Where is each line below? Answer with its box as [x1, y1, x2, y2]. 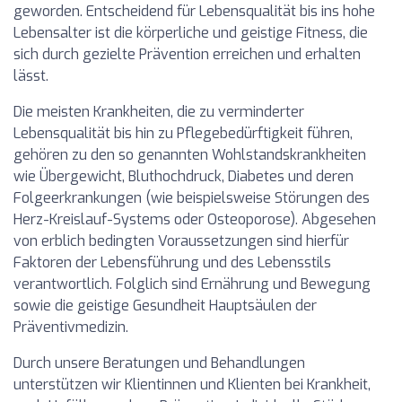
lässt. [13, 66, 48, 85]
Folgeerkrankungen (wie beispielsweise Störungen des [13, 188, 370, 207]
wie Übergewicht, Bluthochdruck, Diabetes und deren [13, 167, 354, 186]
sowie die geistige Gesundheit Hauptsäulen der [13, 296, 317, 315]
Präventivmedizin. [13, 318, 128, 336]
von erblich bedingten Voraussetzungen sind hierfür [13, 232, 349, 250]
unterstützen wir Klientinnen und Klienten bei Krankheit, [13, 375, 371, 394]
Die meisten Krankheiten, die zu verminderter [13, 102, 304, 121]
